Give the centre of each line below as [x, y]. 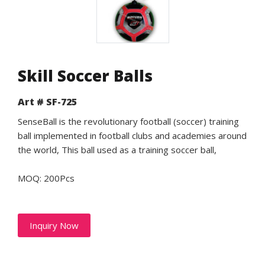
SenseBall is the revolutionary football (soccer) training [128, 122]
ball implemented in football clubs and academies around [132, 136]
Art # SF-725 [47, 102]
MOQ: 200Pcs [46, 178]
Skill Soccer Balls [85, 76]
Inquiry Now [54, 226]
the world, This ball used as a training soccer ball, [117, 150]
